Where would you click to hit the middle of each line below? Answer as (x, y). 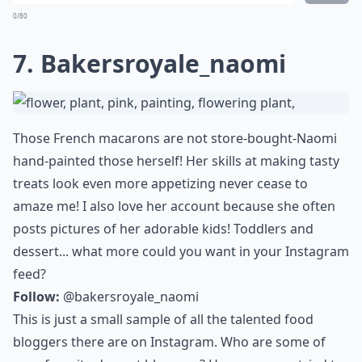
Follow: (36, 297)
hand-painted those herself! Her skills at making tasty (176, 161)
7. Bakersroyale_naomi (149, 63)
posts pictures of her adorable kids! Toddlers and (163, 229)
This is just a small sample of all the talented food (163, 319)
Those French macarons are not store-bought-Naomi (175, 138)
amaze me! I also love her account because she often (174, 206)
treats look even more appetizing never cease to (160, 183)
